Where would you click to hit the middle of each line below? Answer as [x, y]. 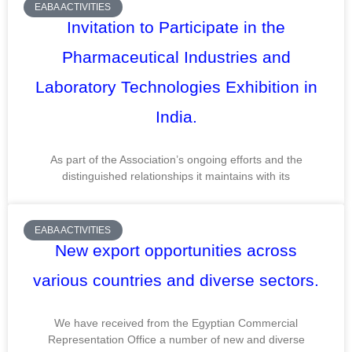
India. [176, 116]
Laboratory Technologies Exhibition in [176, 86]
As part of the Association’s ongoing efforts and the [176, 159]
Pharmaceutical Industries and [176, 57]
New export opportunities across [176, 250]
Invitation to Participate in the [176, 27]
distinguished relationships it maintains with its [176, 176]
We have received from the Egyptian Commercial [176, 323]
